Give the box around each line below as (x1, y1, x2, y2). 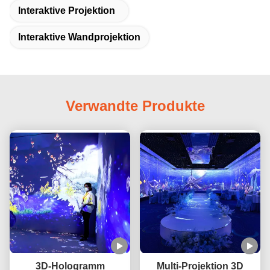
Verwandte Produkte (65, 97, 205, 114)
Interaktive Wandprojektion (18, 31, 140, 42)
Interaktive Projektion (18, 5, 115, 16)
